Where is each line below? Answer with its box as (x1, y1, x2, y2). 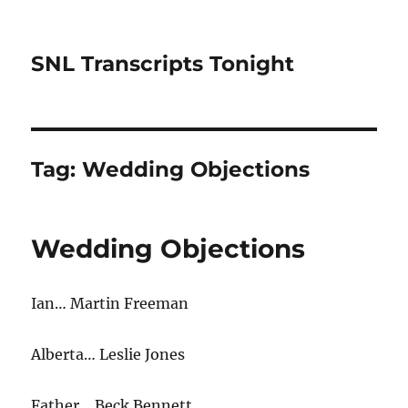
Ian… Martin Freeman (31, 294, 189, 312)
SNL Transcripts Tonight (31, 51, 295, 76)
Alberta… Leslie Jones (31, 345, 186, 363)
